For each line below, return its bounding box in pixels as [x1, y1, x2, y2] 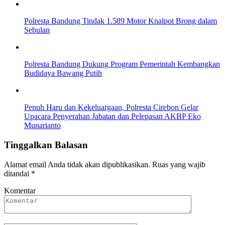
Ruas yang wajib [152, 160, 205, 169]
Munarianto [24, 121, 61, 130]
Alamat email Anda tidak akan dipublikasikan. [4, 160, 150, 169]
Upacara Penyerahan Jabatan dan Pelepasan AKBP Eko [24, 112, 201, 121]
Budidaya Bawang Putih [24, 69, 102, 78]
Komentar [4, 186, 36, 195]
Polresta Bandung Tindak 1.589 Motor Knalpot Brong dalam [24, 17, 217, 26]
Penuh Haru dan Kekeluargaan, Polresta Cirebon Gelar [24, 103, 198, 112]
